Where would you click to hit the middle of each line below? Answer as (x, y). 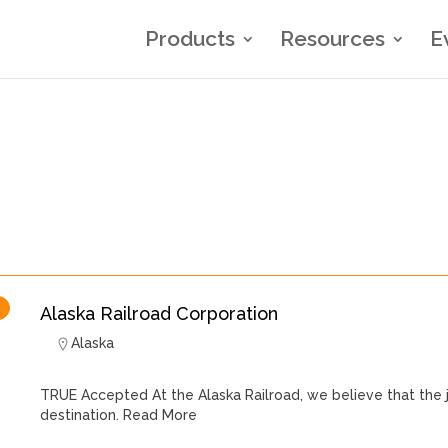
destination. (79, 415)
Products (190, 38)
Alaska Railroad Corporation (159, 313)
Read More (158, 415)
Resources (332, 38)
